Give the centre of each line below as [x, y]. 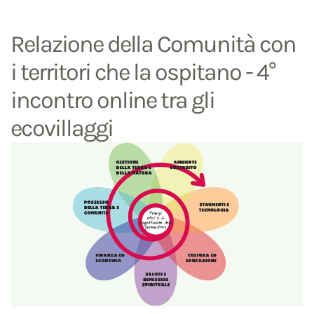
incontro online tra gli [113, 101]
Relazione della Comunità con [153, 45]
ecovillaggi [62, 129]
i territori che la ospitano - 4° [143, 73]
